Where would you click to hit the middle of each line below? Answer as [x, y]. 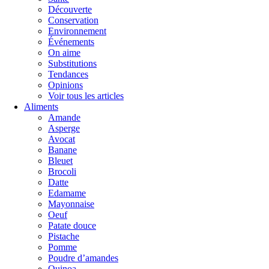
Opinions [65, 85]
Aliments [41, 107]
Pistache [64, 236]
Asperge [64, 128]
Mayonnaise [71, 204]
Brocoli [62, 171]
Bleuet [60, 161]
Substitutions [72, 63]
